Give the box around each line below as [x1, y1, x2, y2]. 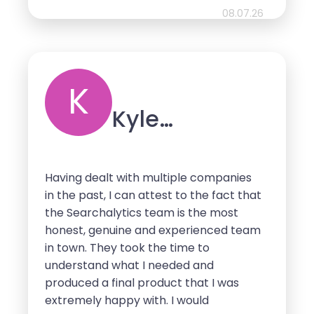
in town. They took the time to [45, 240, 210, 257]
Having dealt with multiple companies [45, 170, 252, 186]
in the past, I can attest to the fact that [45, 187, 261, 204]
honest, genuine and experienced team [45, 222, 261, 239]
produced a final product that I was [45, 275, 239, 292]
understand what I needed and [45, 257, 214, 274]
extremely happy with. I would [45, 292, 209, 309]
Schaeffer [112, 130, 220, 162]
